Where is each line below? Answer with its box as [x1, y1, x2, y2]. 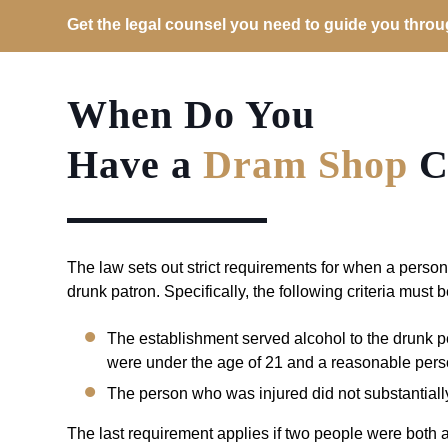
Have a [67, 142, 204, 188]
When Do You [67, 92, 316, 138]
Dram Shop [203, 142, 409, 188]
